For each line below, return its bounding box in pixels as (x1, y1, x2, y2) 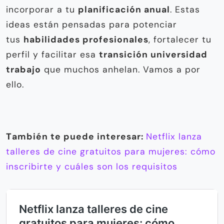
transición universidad (99, 49, 207, 60)
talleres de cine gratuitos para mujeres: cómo (6, 146, 215, 157)
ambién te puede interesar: (12, 131, 146, 142)
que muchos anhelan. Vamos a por (41, 64, 200, 75)
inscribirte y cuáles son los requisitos (6, 161, 177, 172)
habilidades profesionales (23, 34, 148, 45)
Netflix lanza (146, 131, 202, 142)
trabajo (6, 64, 41, 75)
